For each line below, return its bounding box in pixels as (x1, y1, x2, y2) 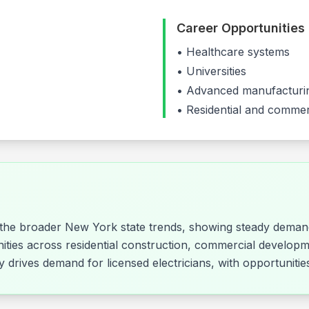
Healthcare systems (186, 45, 290, 59)
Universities (186, 64, 246, 78)
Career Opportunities (177, 21, 305, 35)
